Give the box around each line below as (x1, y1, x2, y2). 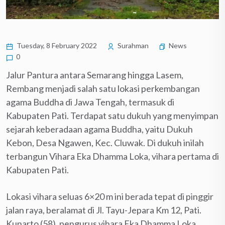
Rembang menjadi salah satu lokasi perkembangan (6, 83, 200, 94)
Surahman (116, 41, 149, 50)
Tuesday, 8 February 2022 (15, 41, 97, 50)
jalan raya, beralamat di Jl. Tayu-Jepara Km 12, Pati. (6, 204, 201, 216)
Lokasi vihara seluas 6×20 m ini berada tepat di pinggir (6, 191, 213, 202)
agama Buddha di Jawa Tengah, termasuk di (6, 96, 174, 108)
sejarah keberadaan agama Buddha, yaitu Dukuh (6, 124, 193, 135)
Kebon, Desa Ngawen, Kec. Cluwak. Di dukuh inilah (6, 137, 204, 149)
